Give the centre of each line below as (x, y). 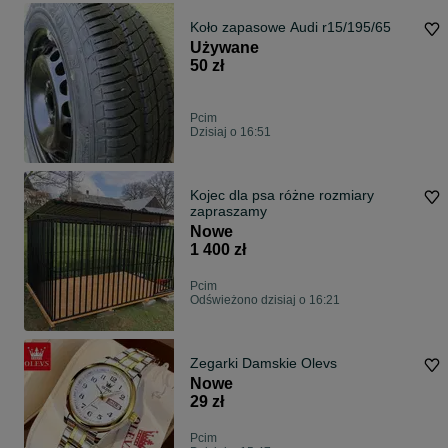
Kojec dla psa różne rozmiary (282, 195)
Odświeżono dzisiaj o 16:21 (265, 300)
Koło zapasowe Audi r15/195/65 (290, 27)
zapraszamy (228, 211)
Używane (224, 48)
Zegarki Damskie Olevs (263, 363)
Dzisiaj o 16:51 (230, 132)
